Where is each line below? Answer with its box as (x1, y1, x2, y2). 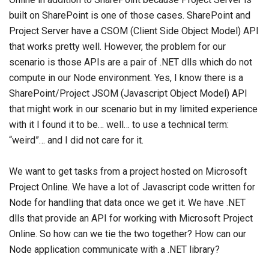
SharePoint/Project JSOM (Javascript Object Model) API (9, 88, 247, 99)
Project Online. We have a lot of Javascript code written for (9, 181, 255, 193)
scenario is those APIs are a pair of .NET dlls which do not (9, 56, 252, 68)
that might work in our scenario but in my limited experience (9, 103, 258, 115)
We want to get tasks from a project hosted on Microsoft (9, 166, 247, 177)
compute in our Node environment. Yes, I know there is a (9, 72, 243, 83)
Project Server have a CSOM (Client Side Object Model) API (9, 25, 259, 37)
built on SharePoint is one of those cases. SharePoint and (9, 10, 250, 21)
